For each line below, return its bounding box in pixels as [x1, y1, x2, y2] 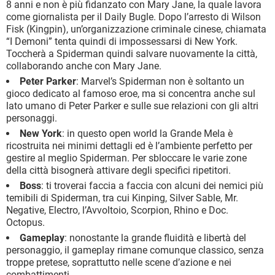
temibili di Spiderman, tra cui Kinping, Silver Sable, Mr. [6, 192, 238, 204]
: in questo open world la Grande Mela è [62, 128, 233, 140]
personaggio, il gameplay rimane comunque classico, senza [6, 244, 264, 257]
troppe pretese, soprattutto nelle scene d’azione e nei [6, 257, 231, 269]
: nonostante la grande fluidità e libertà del [64, 232, 246, 244]
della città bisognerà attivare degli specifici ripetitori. [6, 165, 231, 177]
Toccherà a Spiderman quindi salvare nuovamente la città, [6, 48, 257, 60]
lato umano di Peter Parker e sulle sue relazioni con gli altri [6, 100, 258, 112]
